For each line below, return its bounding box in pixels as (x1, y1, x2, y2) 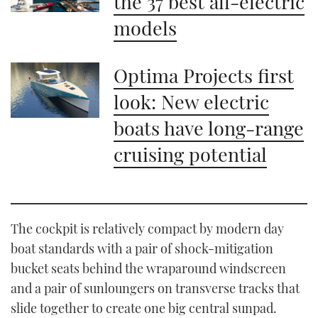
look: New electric (114, 88, 270, 114)
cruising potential (114, 141, 268, 167)
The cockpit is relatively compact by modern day (11, 219, 284, 237)
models (114, 14, 177, 40)
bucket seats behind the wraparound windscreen (11, 259, 286, 277)
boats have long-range (114, 114, 305, 141)
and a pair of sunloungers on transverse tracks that (11, 279, 300, 297)
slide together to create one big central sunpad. (11, 299, 277, 317)
